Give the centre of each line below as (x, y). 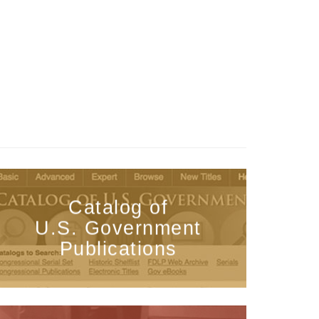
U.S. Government (118, 228)
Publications (118, 249)
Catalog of (118, 207)
